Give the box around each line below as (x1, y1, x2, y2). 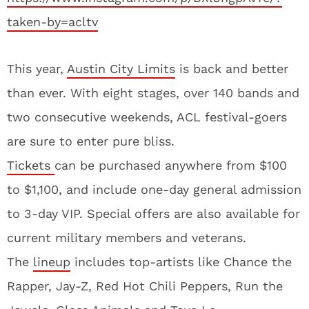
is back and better (175, 61, 288, 76)
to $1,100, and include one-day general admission (7, 182, 301, 197)
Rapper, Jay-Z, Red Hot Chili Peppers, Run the (7, 279, 283, 293)
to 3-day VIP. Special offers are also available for (7, 206, 300, 221)
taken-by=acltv (7, 14, 98, 29)
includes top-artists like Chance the (70, 255, 292, 269)
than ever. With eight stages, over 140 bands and (7, 86, 299, 100)
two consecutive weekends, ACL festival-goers (7, 110, 287, 124)
